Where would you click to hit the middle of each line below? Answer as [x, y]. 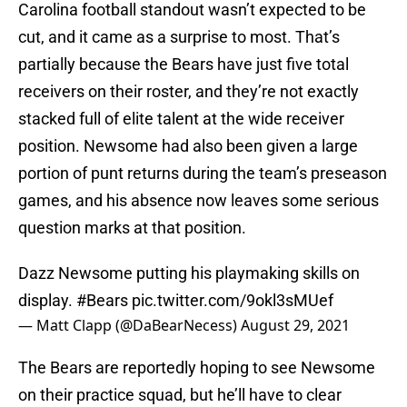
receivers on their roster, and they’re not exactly [189, 92]
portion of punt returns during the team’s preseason [203, 174]
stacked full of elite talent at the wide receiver [181, 119]
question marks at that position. [132, 228]
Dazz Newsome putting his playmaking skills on [189, 273]
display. [47, 301]
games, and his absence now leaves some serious [199, 201]
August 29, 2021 [295, 326]
